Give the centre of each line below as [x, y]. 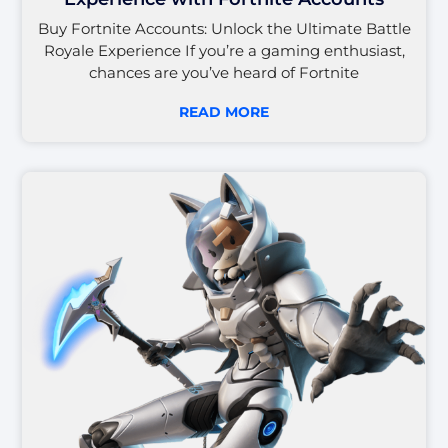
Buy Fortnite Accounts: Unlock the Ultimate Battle [224, 28]
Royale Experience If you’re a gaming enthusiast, [224, 50]
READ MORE [224, 111]
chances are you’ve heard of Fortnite [224, 72]
